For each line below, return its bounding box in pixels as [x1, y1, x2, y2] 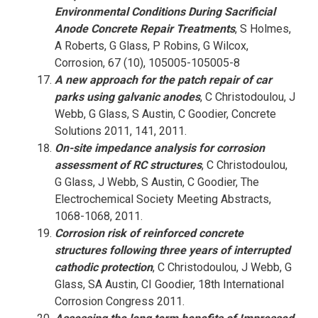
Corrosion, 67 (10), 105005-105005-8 [54, 56, 240, 70]
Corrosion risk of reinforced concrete [54, 226, 243, 240]
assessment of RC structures [54, 158, 202, 172]
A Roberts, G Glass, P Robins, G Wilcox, [54, 39, 248, 53]
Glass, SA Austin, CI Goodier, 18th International [54, 278, 284, 291]
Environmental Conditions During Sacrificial [54, 5, 275, 18]
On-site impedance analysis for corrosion [54, 141, 265, 155]
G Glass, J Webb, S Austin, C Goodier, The [54, 175, 259, 189]
